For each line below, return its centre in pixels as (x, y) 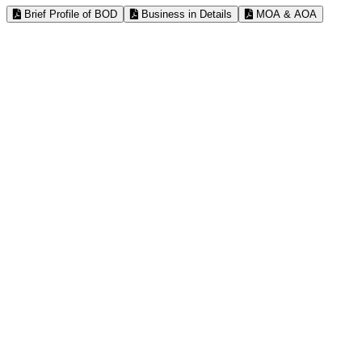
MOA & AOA (285, 14)
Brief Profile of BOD (69, 14)
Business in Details (185, 14)
